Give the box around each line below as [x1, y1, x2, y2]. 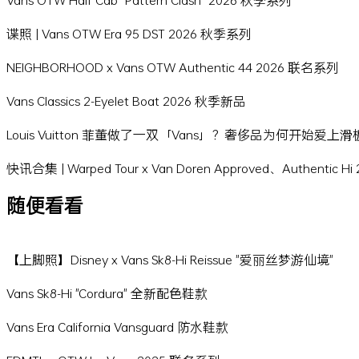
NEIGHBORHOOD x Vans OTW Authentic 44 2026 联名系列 [6, 58, 339, 76]
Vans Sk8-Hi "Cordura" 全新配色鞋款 [6, 284, 208, 301]
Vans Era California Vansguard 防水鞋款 [6, 318, 228, 335]
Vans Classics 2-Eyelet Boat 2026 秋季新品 [6, 92, 246, 110]
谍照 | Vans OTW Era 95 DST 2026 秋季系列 [6, 25, 252, 42]
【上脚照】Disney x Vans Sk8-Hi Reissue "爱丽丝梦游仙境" [6, 251, 333, 268]
